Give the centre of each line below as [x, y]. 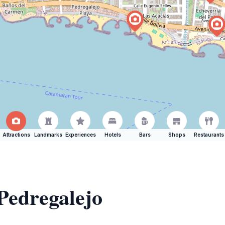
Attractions [16, 135]
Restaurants [209, 135]
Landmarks [48, 135]
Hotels [113, 135]
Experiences [80, 135]
